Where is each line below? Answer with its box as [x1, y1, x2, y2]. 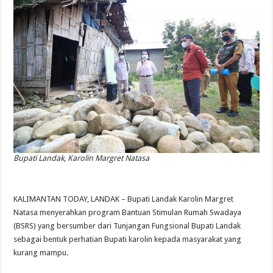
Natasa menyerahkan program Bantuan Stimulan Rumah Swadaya [13, 208, 242, 218]
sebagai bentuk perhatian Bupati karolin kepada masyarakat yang [13, 235, 242, 244]
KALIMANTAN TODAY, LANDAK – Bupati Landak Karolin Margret [13, 194, 234, 204]
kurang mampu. [13, 248, 69, 258]
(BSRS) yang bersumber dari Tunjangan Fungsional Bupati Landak [13, 221, 241, 231]
